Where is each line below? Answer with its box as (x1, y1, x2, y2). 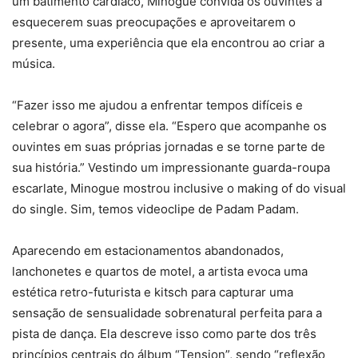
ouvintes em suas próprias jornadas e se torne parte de (12, 139, 325, 155)
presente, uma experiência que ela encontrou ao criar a (12, 35, 324, 51)
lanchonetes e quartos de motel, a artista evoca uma (12, 264, 308, 280)
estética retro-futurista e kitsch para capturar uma (12, 284, 293, 300)
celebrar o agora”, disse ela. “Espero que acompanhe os (12, 118, 327, 134)
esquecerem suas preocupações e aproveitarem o (12, 14, 296, 30)
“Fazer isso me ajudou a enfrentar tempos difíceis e (12, 97, 303, 113)
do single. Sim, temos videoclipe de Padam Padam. (12, 201, 299, 217)
